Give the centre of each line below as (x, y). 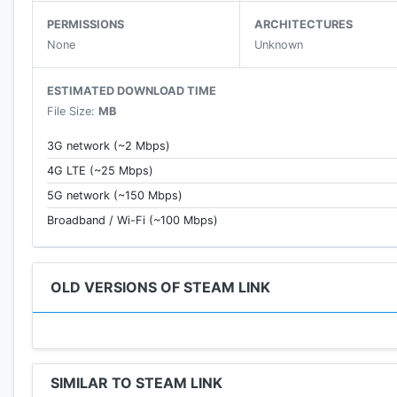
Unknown (279, 45)
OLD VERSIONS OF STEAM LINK (160, 288)
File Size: (73, 112)
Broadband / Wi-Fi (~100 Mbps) (132, 221)
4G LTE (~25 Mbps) (100, 171)
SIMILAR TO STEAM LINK (136, 383)
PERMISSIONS (86, 25)
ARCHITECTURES (304, 25)
